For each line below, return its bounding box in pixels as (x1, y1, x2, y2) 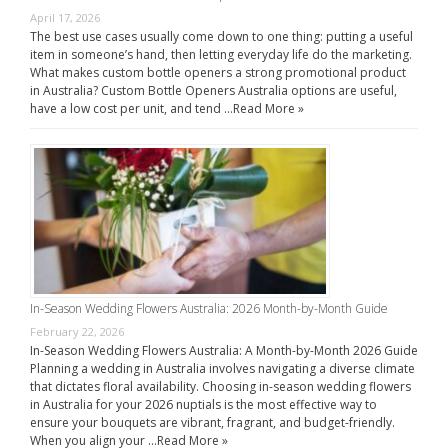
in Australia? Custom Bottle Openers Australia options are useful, (30, 81, 397, 99)
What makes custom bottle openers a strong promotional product (30, 63, 406, 81)
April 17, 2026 (30, 9, 100, 25)
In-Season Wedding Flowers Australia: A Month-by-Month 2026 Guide (30, 341, 418, 359)
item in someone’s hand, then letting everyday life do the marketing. (30, 45, 412, 63)
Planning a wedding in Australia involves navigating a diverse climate (30, 359, 415, 377)
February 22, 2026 (30, 323, 124, 339)
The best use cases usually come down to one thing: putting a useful (30, 27, 413, 45)
